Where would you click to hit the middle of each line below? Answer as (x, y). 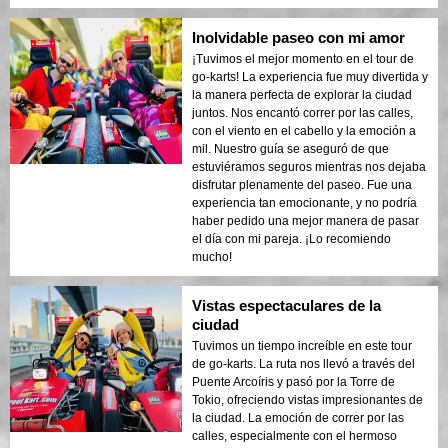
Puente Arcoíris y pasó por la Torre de (293, 381)
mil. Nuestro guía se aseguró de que (290, 148)
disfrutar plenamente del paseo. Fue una (302, 184)
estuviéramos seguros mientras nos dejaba (309, 166)
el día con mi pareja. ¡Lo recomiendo (291, 238)
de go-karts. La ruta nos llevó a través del (303, 363)
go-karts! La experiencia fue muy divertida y (310, 76)
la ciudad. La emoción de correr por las (298, 417)
